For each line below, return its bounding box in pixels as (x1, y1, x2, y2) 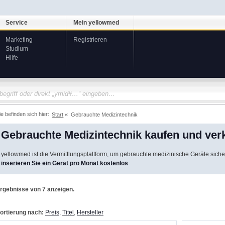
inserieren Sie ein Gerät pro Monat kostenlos (1, 159, 128, 167)
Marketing (6, 36, 33, 43)
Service (6, 19, 28, 26)
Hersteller (77, 208, 103, 216)
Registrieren (73, 36, 107, 43)
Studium (6, 45, 28, 52)
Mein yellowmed (73, 19, 119, 26)
